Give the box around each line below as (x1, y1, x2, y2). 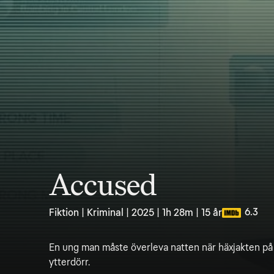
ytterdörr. (49, 256, 90, 268)
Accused (49, 168, 157, 202)
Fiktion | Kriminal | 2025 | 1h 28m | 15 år (49, 207, 222, 218)
